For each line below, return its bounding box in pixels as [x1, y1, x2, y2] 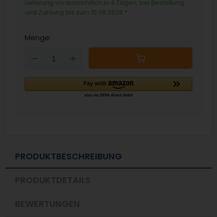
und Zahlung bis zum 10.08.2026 [25, 8, 125, 17]
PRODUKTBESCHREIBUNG [15, 150, 123, 162]
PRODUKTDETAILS [15, 174, 91, 186]
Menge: [25, 32, 51, 43]
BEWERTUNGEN [15, 198, 80, 210]
